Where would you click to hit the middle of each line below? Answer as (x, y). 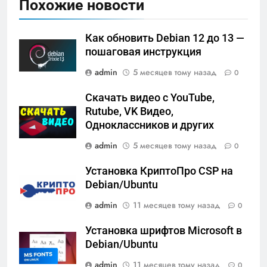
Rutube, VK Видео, (129, 112)
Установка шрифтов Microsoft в (164, 231)
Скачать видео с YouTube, (150, 98)
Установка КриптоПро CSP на (159, 171)
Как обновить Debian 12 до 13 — (165, 38)
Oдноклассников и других (150, 125)
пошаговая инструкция (143, 52)
